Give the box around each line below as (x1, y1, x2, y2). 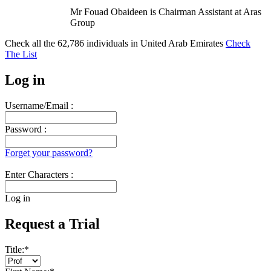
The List (5, 49, 37, 59)
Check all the (5, 38, 57, 48)
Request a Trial (5, 215, 100, 232)
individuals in (84, 38, 140, 48)
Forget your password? (5, 147, 93, 158)
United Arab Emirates (140, 38, 226, 48)
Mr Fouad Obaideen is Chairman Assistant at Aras (70, 7, 261, 18)
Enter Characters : (5, 169, 73, 180)
